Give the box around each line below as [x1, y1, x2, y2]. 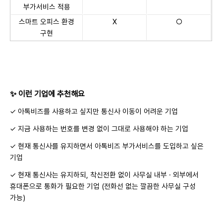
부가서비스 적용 [23, 2, 70, 11]
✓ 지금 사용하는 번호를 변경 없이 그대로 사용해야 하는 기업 [10, 124, 188, 133]
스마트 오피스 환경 [19, 17, 74, 26]
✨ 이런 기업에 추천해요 [10, 89, 85, 99]
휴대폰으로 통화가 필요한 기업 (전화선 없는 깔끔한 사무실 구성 [10, 182, 196, 191]
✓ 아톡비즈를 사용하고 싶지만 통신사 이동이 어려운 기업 [10, 107, 178, 116]
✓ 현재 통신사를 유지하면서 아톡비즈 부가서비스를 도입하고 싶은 [10, 142, 204, 151]
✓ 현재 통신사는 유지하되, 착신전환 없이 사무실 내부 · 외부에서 [10, 170, 199, 179]
